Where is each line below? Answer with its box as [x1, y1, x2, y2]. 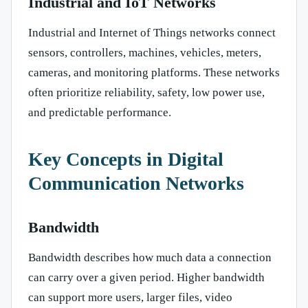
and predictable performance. [28, 106, 171, 120]
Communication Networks [28, 173, 244, 195]
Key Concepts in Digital [28, 148, 223, 170]
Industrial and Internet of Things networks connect [28, 26, 276, 40]
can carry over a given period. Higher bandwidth [28, 271, 265, 285]
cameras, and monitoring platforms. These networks [28, 66, 280, 80]
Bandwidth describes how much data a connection [28, 251, 272, 265]
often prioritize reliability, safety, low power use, [28, 86, 265, 100]
